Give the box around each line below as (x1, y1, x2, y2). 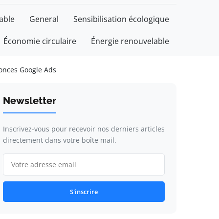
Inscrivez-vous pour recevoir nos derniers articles (2, 124, 165, 133)
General (29, 14, 59, 24)
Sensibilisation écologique (73, 14, 169, 24)
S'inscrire (69, 187, 98, 196)
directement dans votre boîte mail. (2, 135, 116, 145)
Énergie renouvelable (91, 36, 169, 46)
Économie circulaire (3, 36, 76, 46)
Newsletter (2, 95, 56, 107)
